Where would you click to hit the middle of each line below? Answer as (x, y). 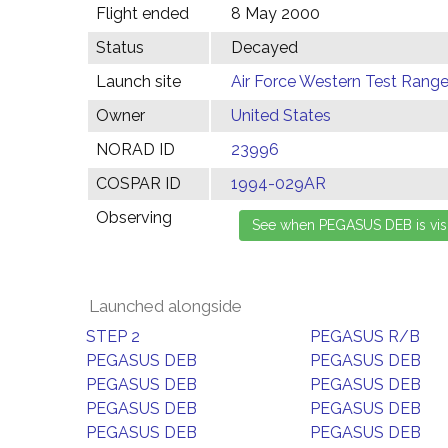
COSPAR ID (138, 183)
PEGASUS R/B (365, 336)
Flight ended (142, 13)
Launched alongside (165, 306)
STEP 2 (113, 336)
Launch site (138, 81)
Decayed (264, 47)
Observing (134, 217)
